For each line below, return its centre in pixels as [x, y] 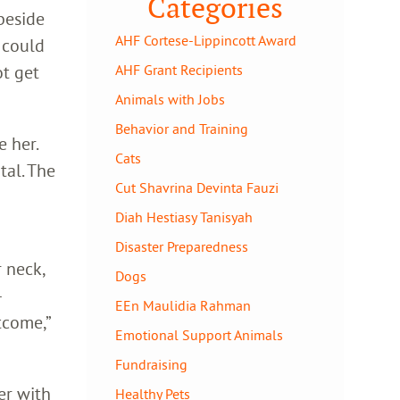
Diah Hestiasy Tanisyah [184, 217]
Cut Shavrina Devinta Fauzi [197, 187]
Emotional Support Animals [199, 335]
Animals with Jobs [170, 99]
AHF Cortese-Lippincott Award [206, 40]
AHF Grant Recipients [179, 70]
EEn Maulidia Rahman [183, 305]
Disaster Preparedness [182, 246]
